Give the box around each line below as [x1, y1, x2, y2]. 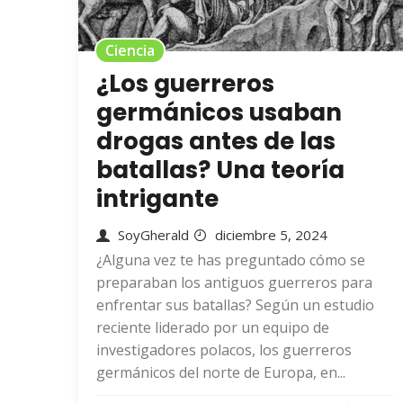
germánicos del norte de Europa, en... [96, 363, 345, 382]
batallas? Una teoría [96, 154, 345, 186]
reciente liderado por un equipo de [96, 318, 329, 337]
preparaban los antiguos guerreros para [96, 273, 372, 292]
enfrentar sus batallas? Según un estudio [96, 295, 374, 315]
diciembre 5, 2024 [215, 226, 327, 244]
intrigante [96, 183, 219, 215]
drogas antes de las [96, 125, 336, 157]
